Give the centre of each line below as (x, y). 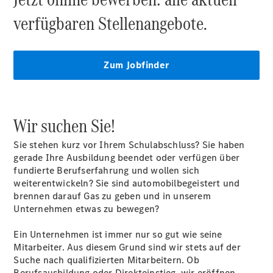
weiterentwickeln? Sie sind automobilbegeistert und (127, 183)
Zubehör (108, 152)
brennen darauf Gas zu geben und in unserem (112, 196)
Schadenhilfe (118, 178)
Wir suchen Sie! (65, 126)
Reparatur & (115, 190)
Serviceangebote (126, 101)
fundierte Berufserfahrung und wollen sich (107, 170)
